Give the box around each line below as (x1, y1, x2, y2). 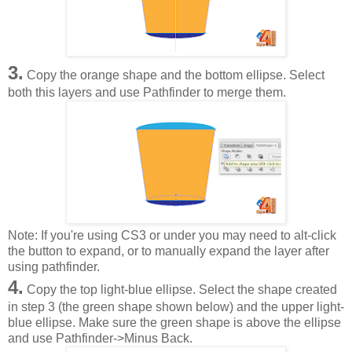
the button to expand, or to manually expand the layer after (8, 244, 329, 258)
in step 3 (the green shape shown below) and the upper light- (8, 299, 344, 313)
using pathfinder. (8, 259, 100, 273)
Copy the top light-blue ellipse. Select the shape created (24, 282, 337, 296)
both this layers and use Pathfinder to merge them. (8, 85, 286, 99)
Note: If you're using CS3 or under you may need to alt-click (8, 228, 336, 242)
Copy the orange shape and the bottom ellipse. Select (24, 68, 324, 82)
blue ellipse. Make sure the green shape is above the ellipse (8, 315, 341, 329)
